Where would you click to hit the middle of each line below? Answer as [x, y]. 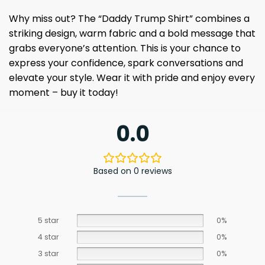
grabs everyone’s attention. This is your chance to [125, 48]
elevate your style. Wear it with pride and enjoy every [132, 77]
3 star [49, 253]
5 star [49, 220]
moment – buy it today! [64, 92]
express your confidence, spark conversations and [126, 63]
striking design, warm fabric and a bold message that [132, 33]
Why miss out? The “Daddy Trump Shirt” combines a [129, 18]
